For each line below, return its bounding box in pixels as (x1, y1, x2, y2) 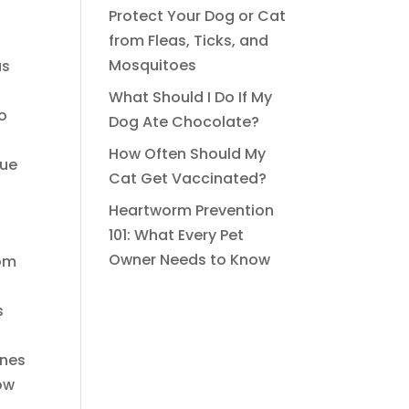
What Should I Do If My (109, 87, 273, 108)
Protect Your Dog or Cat (109, 5, 287, 26)
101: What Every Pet (109, 225, 245, 246)
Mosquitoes (109, 55, 197, 76)
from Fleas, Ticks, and (109, 30, 269, 51)
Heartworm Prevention (109, 200, 275, 221)
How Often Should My (109, 143, 267, 164)
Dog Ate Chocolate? (109, 111, 260, 132)
